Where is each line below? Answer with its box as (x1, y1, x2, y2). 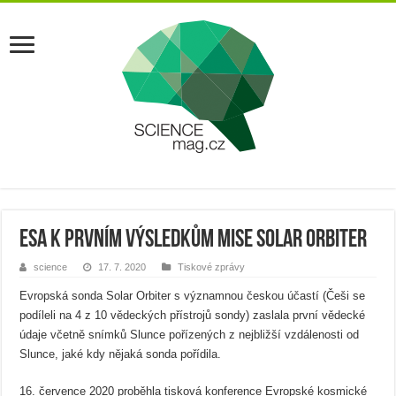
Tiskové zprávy (178, 262, 246, 272)
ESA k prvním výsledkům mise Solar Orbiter (19, 228, 368, 253)
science (34, 262, 68, 272)
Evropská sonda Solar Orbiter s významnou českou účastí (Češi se (19, 289, 366, 302)
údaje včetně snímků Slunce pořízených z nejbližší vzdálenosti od (19, 328, 360, 341)
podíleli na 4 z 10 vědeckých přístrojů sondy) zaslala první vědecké (19, 308, 366, 322)
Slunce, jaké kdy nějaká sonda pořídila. (19, 347, 222, 361)
